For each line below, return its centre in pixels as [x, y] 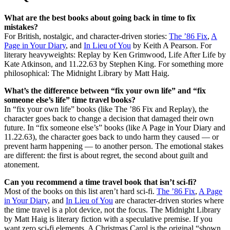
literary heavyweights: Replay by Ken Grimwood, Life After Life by [115, 54]
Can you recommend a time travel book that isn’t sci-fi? [100, 182]
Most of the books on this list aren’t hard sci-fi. [80, 191]
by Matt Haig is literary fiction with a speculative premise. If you [108, 219]
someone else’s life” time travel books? [70, 100]
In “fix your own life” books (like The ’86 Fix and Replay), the [106, 109]
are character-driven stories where [168, 200]
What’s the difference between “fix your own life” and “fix [105, 90]
